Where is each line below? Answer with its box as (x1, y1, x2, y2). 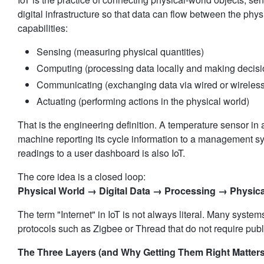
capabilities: (18, 21, 68, 35)
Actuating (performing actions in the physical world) (37, 94, 249, 108)
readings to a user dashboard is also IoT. (18, 146, 185, 160)
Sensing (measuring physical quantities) (37, 45, 204, 58)
